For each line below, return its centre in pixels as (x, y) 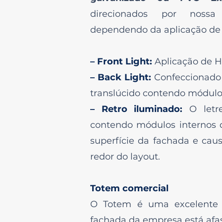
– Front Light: (122, 61)
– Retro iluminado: (140, 109)
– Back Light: (122, 77)
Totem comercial (129, 188)
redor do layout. (125, 157)
